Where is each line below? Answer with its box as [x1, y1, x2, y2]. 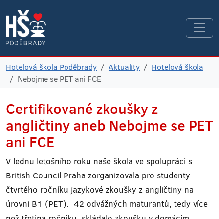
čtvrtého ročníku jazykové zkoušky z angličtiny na [6, 184, 194, 195]
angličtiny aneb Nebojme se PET [6, 115, 213, 135]
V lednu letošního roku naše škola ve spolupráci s [6, 155, 192, 167]
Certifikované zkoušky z [6, 99, 158, 118]
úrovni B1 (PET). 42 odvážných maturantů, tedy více [6, 198, 208, 209]
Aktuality [109, 62, 140, 72]
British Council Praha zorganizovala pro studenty [6, 170, 190, 181]
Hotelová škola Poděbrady [6, 62, 97, 72]
